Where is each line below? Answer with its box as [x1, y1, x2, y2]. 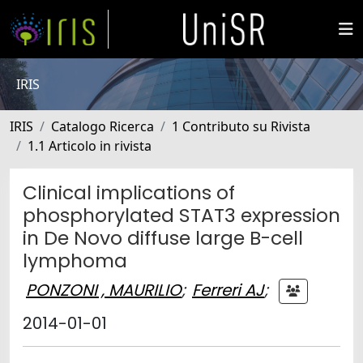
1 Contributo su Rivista [172, 117, 310, 135]
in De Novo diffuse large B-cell [23, 224, 303, 251]
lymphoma [23, 247, 127, 274]
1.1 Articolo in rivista [28, 137, 152, 155]
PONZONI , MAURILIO [26, 278, 181, 301]
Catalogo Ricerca [51, 117, 154, 135]
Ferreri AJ [192, 278, 264, 301]
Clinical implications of [23, 179, 235, 206]
